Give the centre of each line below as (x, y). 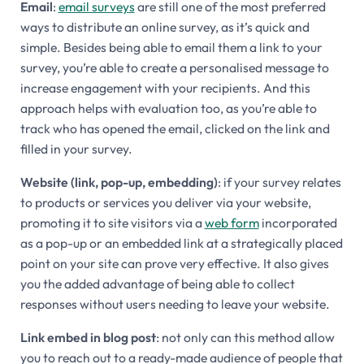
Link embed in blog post (88, 337)
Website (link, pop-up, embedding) (119, 182)
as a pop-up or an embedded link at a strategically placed (181, 243)
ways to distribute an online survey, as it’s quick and (165, 26)
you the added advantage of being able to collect (157, 283)
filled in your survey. (76, 148)
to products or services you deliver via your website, (165, 202)
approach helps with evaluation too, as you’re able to (168, 108)
